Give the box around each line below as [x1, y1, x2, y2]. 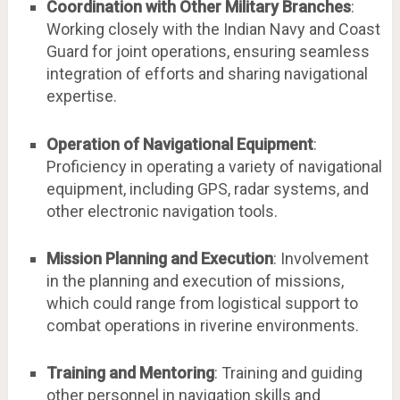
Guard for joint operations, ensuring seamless [46, 42, 370, 62]
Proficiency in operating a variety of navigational [46, 156, 382, 176]
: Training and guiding [213, 363, 362, 383]
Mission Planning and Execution [46, 248, 273, 268]
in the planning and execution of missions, [46, 271, 344, 290]
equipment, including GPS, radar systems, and [46, 179, 369, 198]
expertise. [46, 87, 117, 106]
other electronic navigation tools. [46, 201, 278, 221]
